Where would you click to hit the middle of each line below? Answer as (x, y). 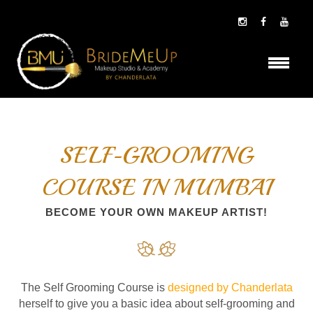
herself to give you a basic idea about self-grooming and (156, 304)
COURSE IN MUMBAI (156, 188)
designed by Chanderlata (230, 287)
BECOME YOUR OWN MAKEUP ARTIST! (156, 212)
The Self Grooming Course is (94, 287)
